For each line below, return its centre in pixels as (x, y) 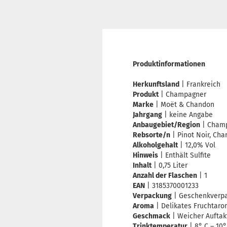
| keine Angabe (187, 115)
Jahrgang (147, 115)
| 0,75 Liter (169, 165)
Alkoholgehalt (155, 145)
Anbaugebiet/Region (166, 125)
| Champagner (182, 94)
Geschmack (152, 216)
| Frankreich (200, 84)
